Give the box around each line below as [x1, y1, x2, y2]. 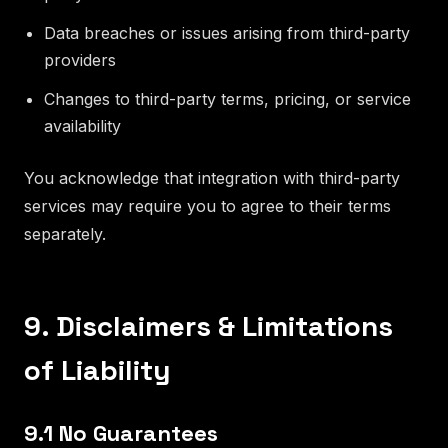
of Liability [24, 351, 171, 388]
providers [44, 49, 116, 70]
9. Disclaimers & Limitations [24, 307, 393, 344]
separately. [24, 223, 106, 244]
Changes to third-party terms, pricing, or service [44, 88, 411, 109]
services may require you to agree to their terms [24, 195, 391, 216]
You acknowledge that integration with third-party [24, 167, 400, 188]
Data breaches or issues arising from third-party [44, 22, 410, 43]
